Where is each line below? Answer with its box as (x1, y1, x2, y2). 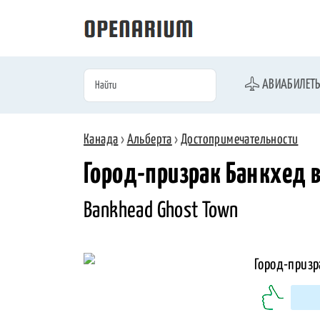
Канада (84, 133, 119, 147)
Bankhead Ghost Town (84, 199, 239, 221)
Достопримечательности (181, 133, 299, 147)
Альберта (126, 133, 172, 147)
